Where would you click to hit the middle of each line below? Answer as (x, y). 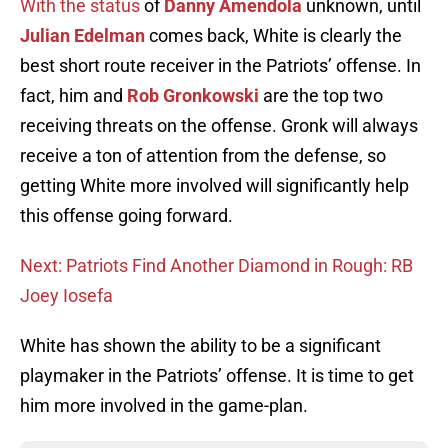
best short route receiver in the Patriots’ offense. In (220, 66)
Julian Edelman (82, 36)
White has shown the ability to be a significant (200, 346)
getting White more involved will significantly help (214, 186)
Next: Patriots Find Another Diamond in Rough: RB (216, 266)
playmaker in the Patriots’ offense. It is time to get (217, 376)
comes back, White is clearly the (273, 36)
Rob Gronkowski (193, 96)
